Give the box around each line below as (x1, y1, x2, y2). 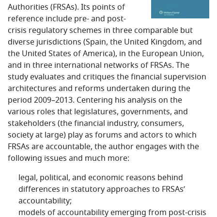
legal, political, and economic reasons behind (18, 172, 183, 184)
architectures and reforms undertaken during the (8, 83, 190, 94)
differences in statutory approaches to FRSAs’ (18, 184, 185, 195)
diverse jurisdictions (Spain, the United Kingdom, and (8, 36, 202, 48)
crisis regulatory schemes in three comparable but (8, 25, 193, 36)
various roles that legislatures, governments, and (8, 106, 188, 118)
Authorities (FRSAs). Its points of (8, 1, 125, 13)
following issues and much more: (8, 153, 129, 164)
